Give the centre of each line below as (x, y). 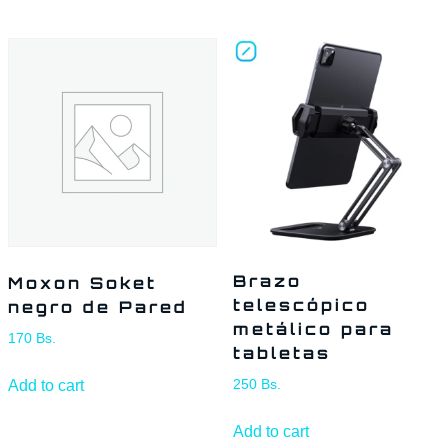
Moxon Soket (82, 283)
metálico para (313, 329)
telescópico (301, 305)
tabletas (281, 353)
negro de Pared (98, 307)
